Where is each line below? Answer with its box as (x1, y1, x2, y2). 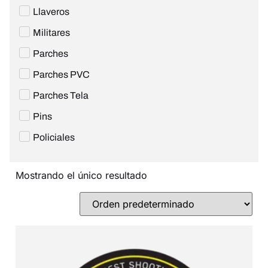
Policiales (33, 132, 75, 143)
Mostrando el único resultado (16, 169, 147, 182)
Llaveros (33, 7, 69, 17)
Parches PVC (33, 69, 90, 80)
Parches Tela (33, 90, 89, 101)
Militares (33, 28, 70, 38)
